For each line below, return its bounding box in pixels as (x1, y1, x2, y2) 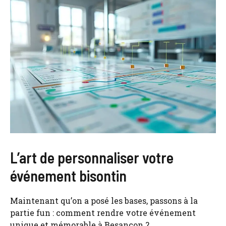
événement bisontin (10, 166, 127, 185)
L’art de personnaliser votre (10, 148, 174, 166)
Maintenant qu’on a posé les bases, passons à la (10, 195, 198, 206)
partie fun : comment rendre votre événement (10, 207, 196, 218)
